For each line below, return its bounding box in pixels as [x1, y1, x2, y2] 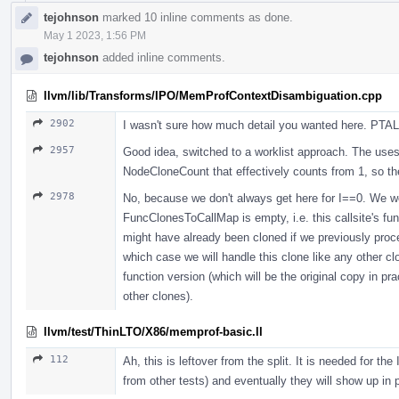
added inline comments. [99, 50, 225, 64]
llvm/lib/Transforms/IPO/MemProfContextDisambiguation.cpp [44, 88, 382, 102]
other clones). [123, 289, 193, 303]
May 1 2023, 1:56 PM [44, 28, 146, 42]
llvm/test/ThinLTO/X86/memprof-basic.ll [44, 324, 263, 338]
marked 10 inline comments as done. [99, 10, 293, 24]
